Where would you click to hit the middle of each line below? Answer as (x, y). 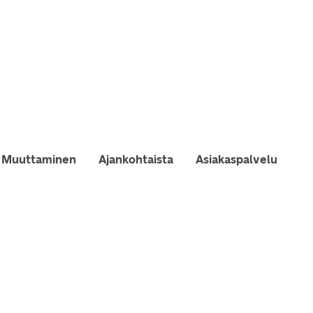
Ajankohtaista (136, 160)
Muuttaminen (39, 160)
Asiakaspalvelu (236, 160)
